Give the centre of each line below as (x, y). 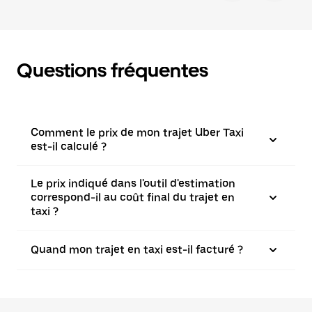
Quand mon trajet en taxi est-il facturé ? (137, 250)
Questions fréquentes (112, 70)
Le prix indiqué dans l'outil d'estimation (133, 184)
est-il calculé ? (69, 147)
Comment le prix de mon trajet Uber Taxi (137, 133)
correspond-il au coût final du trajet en (133, 197)
